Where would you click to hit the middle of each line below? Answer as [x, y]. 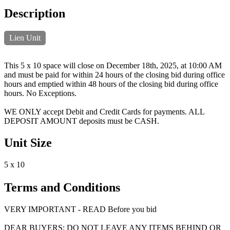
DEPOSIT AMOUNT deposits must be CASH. [82, 121]
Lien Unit [25, 37]
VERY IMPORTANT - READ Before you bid [80, 209]
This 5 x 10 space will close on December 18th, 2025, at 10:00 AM [113, 65]
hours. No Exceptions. [40, 93]
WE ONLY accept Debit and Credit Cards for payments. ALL [104, 111]
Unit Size [28, 142]
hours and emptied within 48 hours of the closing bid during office [111, 84]
